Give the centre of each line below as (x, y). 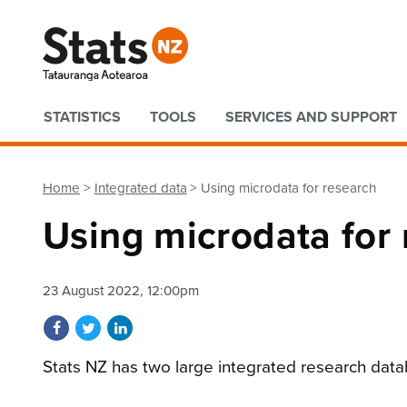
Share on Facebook (126, 322)
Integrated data (140, 188)
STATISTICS (82, 117)
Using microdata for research (289, 188)
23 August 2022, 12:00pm (121, 290)
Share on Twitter (148, 322)
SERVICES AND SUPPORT (311, 117)
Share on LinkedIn (185, 322)
